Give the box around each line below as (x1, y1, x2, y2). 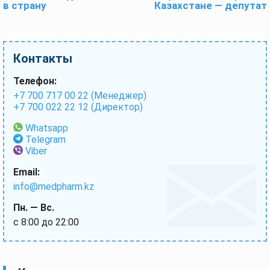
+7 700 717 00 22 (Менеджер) (13, 90, 146, 101)
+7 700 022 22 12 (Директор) (13, 101, 143, 113)
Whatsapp (25, 122, 68, 134)
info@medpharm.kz (13, 181, 94, 192)
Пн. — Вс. (13, 202, 54, 213)
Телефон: (13, 75, 57, 87)
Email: (13, 166, 40, 178)
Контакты (13, 51, 72, 66)
